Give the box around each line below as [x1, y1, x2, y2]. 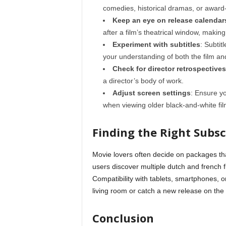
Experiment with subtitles [112, 40, 200, 48]
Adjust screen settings [112, 89, 191, 97]
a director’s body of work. [102, 77, 184, 85]
